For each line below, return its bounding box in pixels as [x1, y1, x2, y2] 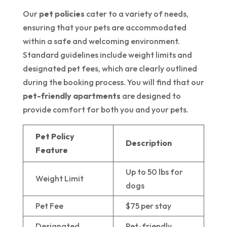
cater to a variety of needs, [84, 9, 188, 19]
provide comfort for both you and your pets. [22, 104, 188, 115]
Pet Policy [35, 131, 74, 142]
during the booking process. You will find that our [22, 77, 204, 88]
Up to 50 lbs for [125, 167, 183, 177]
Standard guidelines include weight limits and [22, 50, 192, 60]
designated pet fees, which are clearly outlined [22, 63, 197, 74]
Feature [35, 145, 68, 156]
